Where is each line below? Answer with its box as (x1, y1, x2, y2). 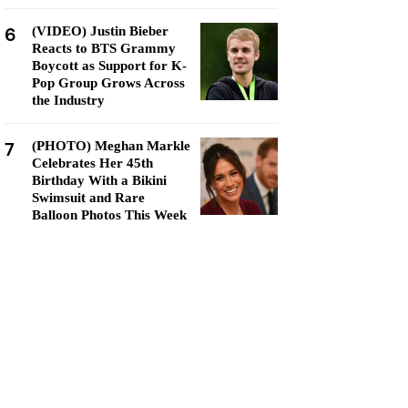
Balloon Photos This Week (32, 208, 187, 222)
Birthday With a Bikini (32, 173, 167, 188)
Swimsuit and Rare (32, 190, 145, 205)
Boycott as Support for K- (32, 58, 187, 73)
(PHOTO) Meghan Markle (32, 138, 190, 153)
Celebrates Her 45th (32, 156, 153, 170)
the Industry (32, 93, 105, 107)
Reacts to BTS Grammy (32, 41, 176, 56)
